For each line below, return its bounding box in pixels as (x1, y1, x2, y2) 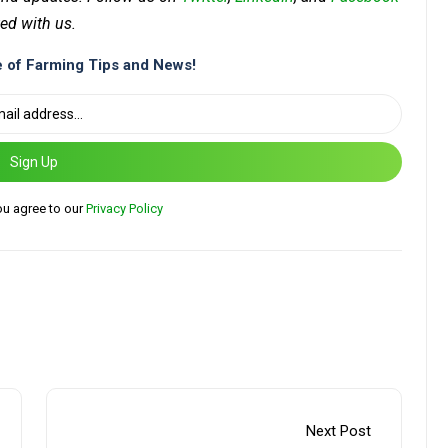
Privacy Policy (86, 201, 163, 217)
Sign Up (10, 153, 58, 170)
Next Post (306, 422, 371, 441)
